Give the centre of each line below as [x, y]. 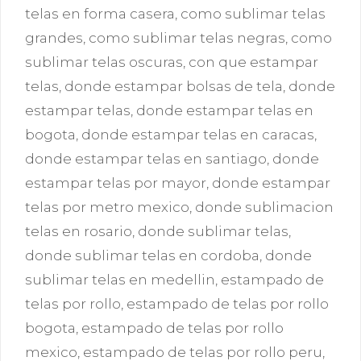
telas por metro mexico [107, 207]
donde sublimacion [264, 207]
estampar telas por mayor [116, 183]
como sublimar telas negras [187, 38]
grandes [54, 38]
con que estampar [253, 62]
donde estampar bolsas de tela [174, 86]
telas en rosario [79, 231]
